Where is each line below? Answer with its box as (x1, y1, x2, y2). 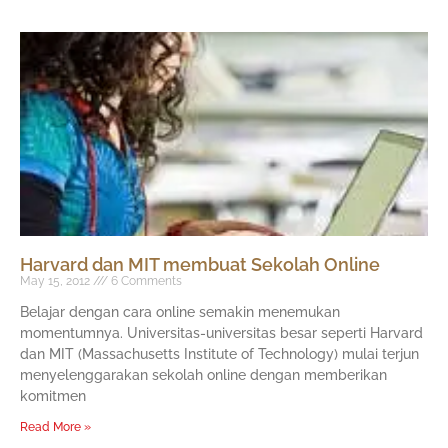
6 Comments (108, 274, 182, 289)
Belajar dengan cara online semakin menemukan (20, 304, 340, 321)
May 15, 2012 (20, 274, 93, 289)
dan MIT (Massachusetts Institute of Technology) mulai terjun (20, 346, 419, 363)
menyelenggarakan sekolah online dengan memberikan (20, 367, 387, 384)
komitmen (20, 388, 86, 405)
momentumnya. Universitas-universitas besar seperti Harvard (20, 325, 423, 342)
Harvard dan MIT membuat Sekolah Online (20, 254, 380, 276)
